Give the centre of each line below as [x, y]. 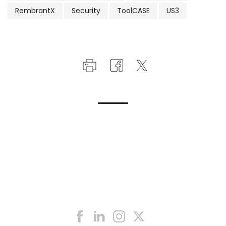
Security [86, 11]
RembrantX [35, 11]
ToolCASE [133, 11]
